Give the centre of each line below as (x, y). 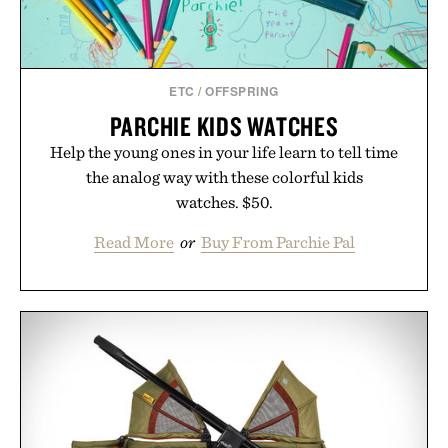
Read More (133, 241)
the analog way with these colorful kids (224, 176)
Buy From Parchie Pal (277, 241)
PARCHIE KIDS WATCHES (224, 125)
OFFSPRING (242, 90)
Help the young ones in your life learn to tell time (224, 151)
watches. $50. (224, 201)
